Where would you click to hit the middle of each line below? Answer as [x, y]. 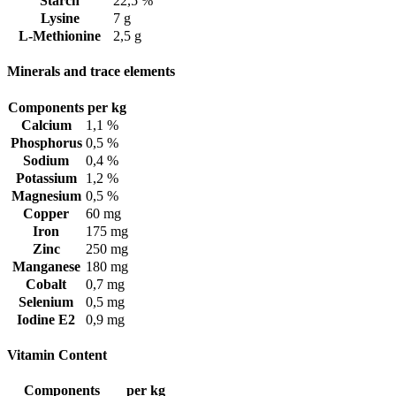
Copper [46, 213]
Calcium [46, 125]
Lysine [60, 19]
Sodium [46, 160]
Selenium [46, 301]
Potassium [46, 178]
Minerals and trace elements [91, 72]
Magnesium [46, 195]
